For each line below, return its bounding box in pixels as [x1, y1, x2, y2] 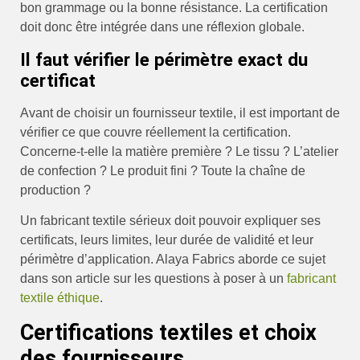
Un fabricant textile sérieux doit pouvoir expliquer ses [20, 214, 321, 228]
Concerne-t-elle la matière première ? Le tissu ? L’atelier [20, 144, 338, 158]
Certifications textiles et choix [20, 319, 317, 346]
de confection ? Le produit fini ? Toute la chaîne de [20, 163, 305, 178]
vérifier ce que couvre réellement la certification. [20, 125, 291, 139]
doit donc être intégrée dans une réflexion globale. [20, 20, 305, 35]
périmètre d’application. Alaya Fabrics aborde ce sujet [20, 252, 325, 267]
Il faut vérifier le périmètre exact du [20, 48, 308, 70]
